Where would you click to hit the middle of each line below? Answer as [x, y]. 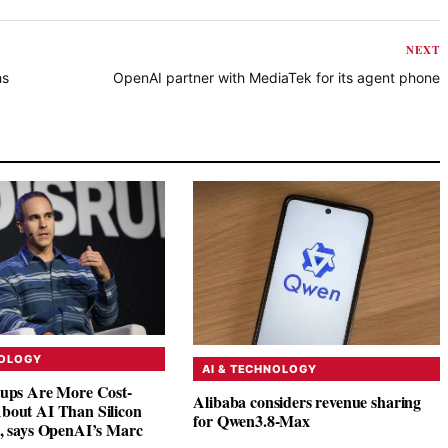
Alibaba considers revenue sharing [307, 402]
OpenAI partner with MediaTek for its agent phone [276, 77]
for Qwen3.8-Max [251, 421]
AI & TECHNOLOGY [259, 369]
